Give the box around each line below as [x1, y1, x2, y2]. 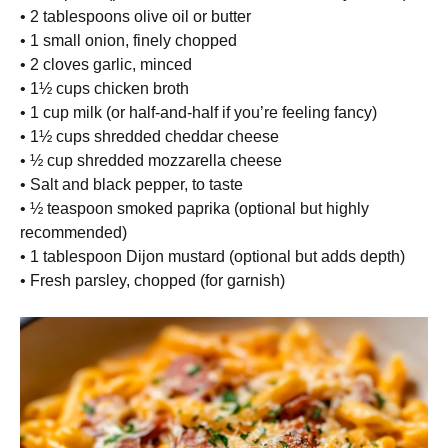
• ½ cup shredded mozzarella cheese [20, 152, 282, 169]
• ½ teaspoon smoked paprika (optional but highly [20, 200, 369, 217]
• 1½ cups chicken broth [20, 80, 189, 97]
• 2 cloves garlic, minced [20, 56, 192, 73]
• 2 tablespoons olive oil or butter [20, 8, 251, 25]
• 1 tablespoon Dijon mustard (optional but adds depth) [20, 248, 405, 265]
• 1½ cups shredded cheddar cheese [20, 128, 279, 145]
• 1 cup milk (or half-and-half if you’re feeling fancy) [20, 104, 377, 121]
